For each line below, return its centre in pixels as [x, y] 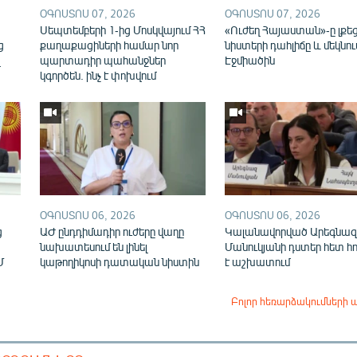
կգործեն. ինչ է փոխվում [98, 75]
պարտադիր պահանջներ [102, 60]
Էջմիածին [249, 60]
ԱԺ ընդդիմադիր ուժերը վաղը [112, 231]
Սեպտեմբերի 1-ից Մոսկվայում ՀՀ [122, 29]
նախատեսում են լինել [93, 246]
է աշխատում [257, 261]
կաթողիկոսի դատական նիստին [119, 261]
